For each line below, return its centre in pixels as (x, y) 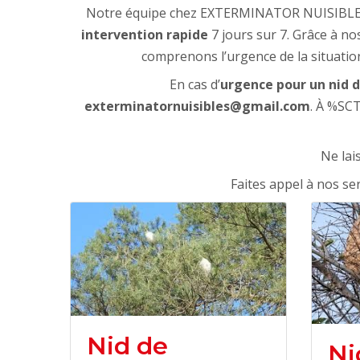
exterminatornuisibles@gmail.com (197, 106)
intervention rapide (145, 35)
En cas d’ (195, 84)
